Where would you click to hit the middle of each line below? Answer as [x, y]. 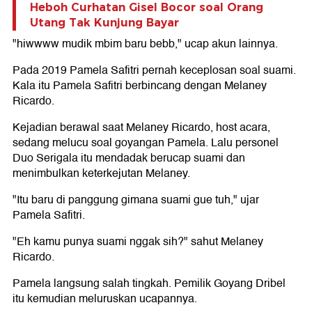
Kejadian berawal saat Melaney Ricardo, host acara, [141, 127]
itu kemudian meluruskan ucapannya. [105, 299]
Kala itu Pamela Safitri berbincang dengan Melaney [140, 86]
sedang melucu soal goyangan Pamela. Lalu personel [146, 143]
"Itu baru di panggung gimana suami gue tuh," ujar [136, 200]
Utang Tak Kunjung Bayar [104, 23]
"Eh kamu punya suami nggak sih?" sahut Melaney [138, 242]
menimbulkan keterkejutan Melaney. [101, 173]
